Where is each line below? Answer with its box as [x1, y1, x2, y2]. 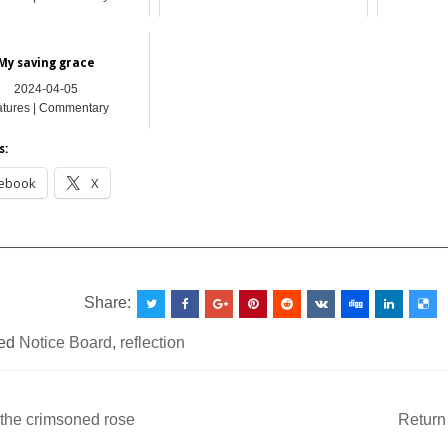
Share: [84, 294, 136, 312]
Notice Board [19, 334, 113, 352]
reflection [120, 334, 186, 352]
